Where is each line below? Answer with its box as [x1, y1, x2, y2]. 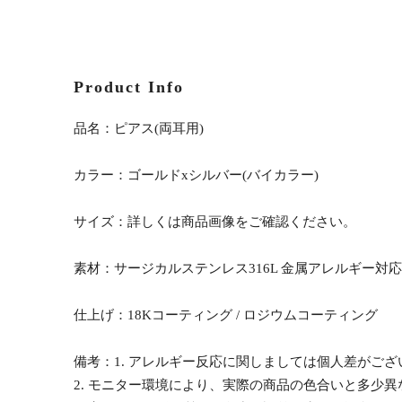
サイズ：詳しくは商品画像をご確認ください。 [74, 214, 356, 229]
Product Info [74, 77, 184, 96]
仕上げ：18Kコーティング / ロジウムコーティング [74, 307, 378, 322]
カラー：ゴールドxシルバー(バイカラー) [74, 167, 319, 182]
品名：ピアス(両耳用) [74, 120, 204, 135]
